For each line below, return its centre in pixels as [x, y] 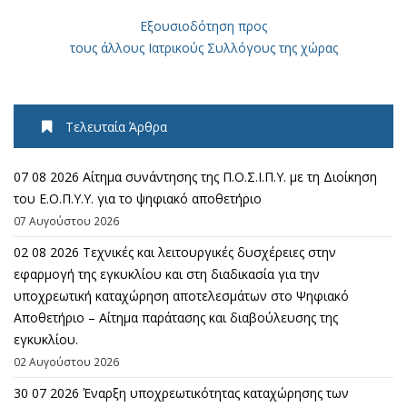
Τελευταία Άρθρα [116, 126]
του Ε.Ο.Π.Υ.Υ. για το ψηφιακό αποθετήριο [138, 198]
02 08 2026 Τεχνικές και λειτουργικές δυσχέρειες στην [175, 252]
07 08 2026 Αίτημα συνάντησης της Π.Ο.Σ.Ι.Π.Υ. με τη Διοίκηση [195, 176]
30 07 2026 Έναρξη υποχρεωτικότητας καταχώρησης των [181, 392]
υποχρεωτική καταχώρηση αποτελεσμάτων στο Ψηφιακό [181, 295]
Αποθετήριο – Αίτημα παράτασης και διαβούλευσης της [176, 317]
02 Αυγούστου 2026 [66, 361]
